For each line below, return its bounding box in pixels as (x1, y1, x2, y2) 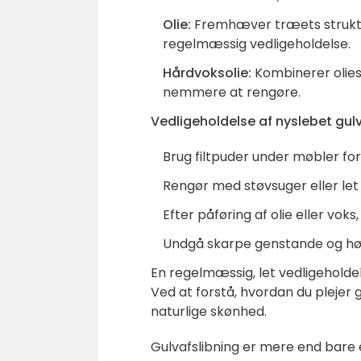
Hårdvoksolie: (163, 64, 251, 82)
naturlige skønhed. (151, 302, 267, 321)
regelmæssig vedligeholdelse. (163, 35, 351, 53)
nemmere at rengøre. (163, 83, 301, 102)
